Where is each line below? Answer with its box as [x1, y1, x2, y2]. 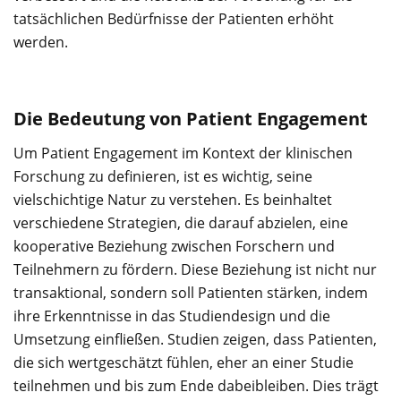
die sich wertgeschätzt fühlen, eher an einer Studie [13, 353, 354, 373]
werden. [13, 32, 68, 53]
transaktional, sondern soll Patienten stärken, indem [13, 283, 368, 303]
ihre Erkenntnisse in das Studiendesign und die [13, 306, 330, 327]
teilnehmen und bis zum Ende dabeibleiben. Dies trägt [13, 376, 379, 397]
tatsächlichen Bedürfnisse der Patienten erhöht [13, 9, 334, 30]
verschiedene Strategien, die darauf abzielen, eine [13, 213, 348, 234]
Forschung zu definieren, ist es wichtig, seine [13, 166, 312, 187]
